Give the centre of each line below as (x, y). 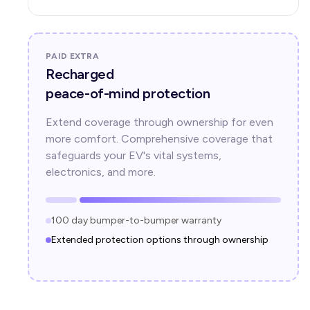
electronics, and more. (101, 172)
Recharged (80, 74)
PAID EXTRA (72, 56)
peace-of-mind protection (128, 93)
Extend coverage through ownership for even (159, 122)
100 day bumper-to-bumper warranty (136, 220)
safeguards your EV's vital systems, (134, 155)
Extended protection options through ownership (160, 240)
